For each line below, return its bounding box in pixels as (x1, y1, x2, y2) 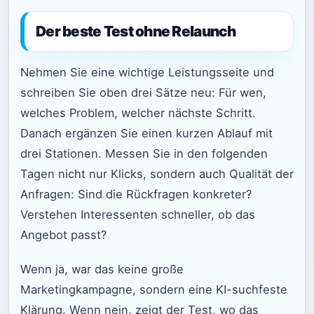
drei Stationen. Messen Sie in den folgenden (20, 146, 268, 161)
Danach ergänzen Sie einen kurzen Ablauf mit (20, 126, 273, 141)
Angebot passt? (20, 228, 107, 243)
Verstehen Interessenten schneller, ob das (20, 207, 255, 222)
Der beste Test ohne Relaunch (36, 22, 236, 40)
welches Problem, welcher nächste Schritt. (20, 106, 256, 121)
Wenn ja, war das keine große (20, 261, 184, 276)
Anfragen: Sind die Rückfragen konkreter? (20, 187, 252, 202)
